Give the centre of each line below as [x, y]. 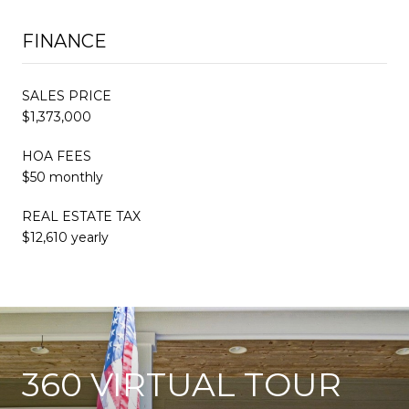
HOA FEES [57, 156]
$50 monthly [63, 177]
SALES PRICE [67, 95]
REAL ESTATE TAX [81, 216]
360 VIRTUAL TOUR [182, 384]
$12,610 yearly [65, 237]
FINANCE [64, 41]
